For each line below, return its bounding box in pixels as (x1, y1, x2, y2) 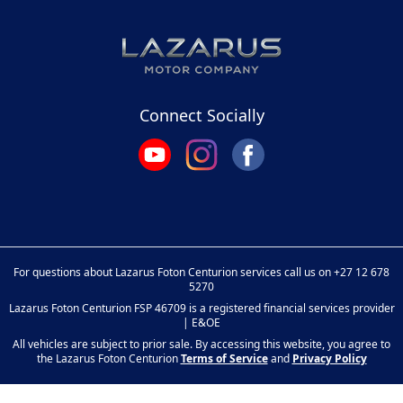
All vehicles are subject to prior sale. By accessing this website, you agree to (13, 336, 390, 352)
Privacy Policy (291, 351, 367, 366)
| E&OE (183, 315, 220, 330)
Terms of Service (180, 351, 268, 366)
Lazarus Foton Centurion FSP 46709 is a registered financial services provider (8, 300, 395, 316)
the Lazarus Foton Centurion (36, 351, 181, 366)
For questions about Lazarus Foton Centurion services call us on (13, 264, 334, 280)
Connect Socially (139, 104, 264, 126)
